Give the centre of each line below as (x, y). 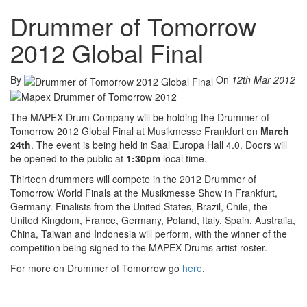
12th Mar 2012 (263, 80)
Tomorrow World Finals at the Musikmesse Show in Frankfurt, (144, 192)
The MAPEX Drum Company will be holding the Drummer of (140, 117)
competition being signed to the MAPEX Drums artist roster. (139, 247)
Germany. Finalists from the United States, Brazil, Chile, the (139, 206)
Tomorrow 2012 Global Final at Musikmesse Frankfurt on (135, 131)
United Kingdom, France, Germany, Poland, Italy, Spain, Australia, (153, 220)
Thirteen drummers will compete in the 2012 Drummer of (133, 179)
